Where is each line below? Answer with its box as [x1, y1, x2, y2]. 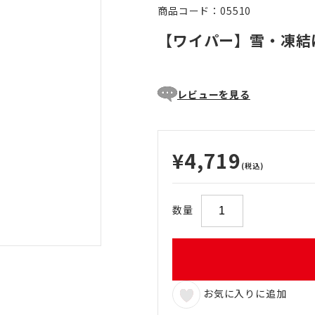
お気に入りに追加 [200, 285, 287, 300]
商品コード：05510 [157, 4, 252, 18]
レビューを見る [177, 87, 250, 101]
